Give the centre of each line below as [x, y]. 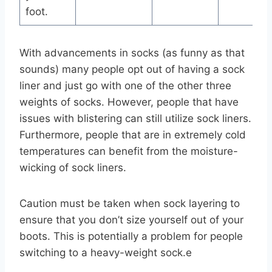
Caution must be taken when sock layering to [130, 204]
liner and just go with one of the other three [125, 86]
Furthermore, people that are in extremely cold [133, 135]
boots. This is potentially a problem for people [131, 236]
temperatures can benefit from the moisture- [129, 151]
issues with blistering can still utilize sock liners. [135, 119]
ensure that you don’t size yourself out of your [131, 220]
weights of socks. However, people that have [129, 102]
